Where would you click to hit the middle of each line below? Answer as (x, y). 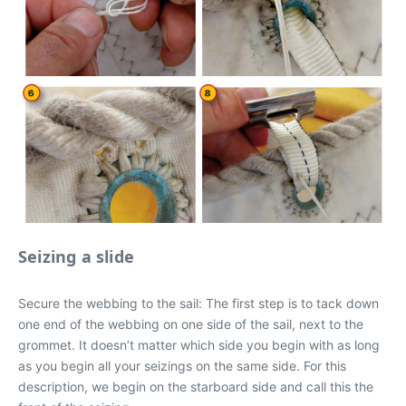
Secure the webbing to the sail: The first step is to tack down (198, 303)
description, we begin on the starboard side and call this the (196, 387)
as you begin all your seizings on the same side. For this (182, 366)
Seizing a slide (76, 256)
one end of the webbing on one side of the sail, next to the (191, 324)
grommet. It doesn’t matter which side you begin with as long (199, 345)
